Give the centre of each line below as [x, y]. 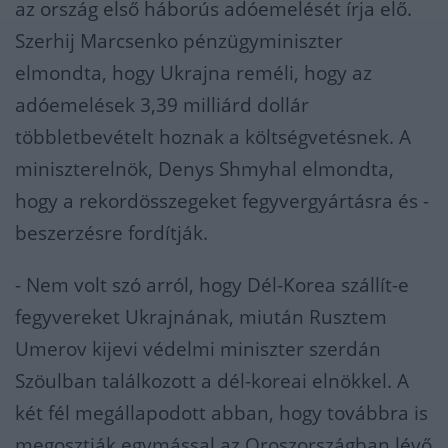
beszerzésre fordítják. [111, 233]
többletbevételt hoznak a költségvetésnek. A [213, 137]
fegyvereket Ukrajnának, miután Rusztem [201, 317]
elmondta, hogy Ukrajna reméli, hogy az [193, 73]
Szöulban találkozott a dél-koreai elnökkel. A [212, 381]
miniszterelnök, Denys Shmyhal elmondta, [204, 169]
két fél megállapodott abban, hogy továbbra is [221, 413]
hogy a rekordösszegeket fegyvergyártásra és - [222, 201]
